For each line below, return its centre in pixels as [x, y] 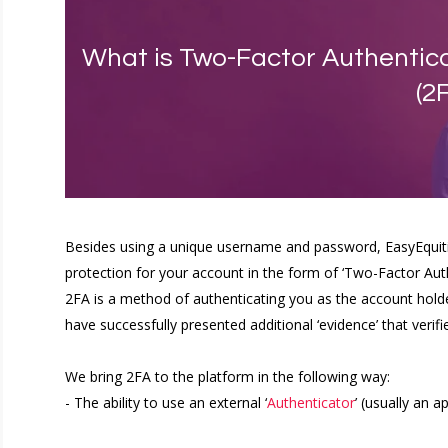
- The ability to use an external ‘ [165, 402]
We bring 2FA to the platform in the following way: [227, 376]
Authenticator [310, 402]
